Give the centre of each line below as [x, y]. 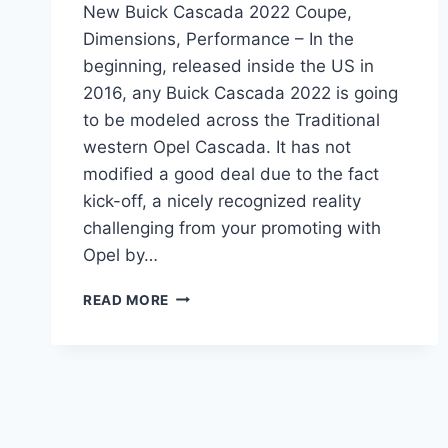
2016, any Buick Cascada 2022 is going [240, 92]
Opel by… [120, 254]
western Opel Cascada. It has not [217, 146]
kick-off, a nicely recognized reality [222, 200]
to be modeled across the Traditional [231, 119]
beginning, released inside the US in [228, 65]
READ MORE [126, 299]
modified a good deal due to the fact [231, 173]
